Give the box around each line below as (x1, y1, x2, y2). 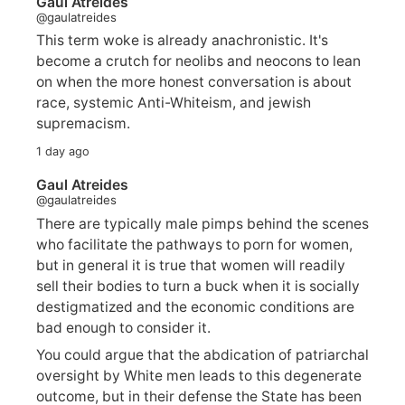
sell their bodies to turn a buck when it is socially (36, 277, 360, 295)
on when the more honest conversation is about (36, 73, 352, 91)
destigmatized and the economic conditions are (36, 297, 354, 316)
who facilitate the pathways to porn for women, (36, 235, 353, 253)
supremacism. (36, 115, 130, 133)
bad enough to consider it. (36, 318, 211, 336)
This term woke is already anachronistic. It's (36, 32, 328, 50)
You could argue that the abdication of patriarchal (36, 346, 369, 364)
